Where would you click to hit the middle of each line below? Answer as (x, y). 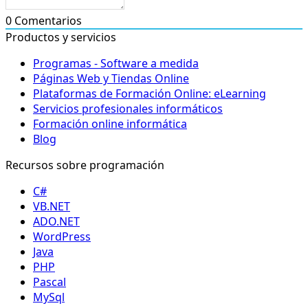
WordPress (62, 236)
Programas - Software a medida (116, 63)
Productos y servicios (61, 37)
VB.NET (52, 206)
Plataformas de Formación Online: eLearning (150, 93)
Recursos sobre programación (85, 165)
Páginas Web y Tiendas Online (111, 78)
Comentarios (47, 20)
